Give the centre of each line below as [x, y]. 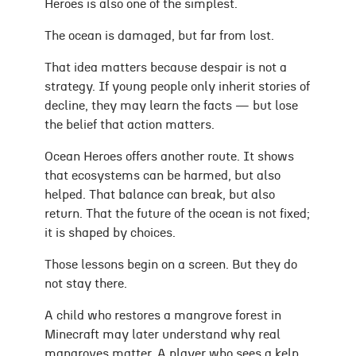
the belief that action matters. [130, 125]
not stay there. [86, 284]
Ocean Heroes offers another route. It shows [169, 157]
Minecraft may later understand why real [163, 335]
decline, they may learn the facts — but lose [171, 106]
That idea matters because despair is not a [166, 68]
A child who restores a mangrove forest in [163, 316]
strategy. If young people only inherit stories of [177, 87]
